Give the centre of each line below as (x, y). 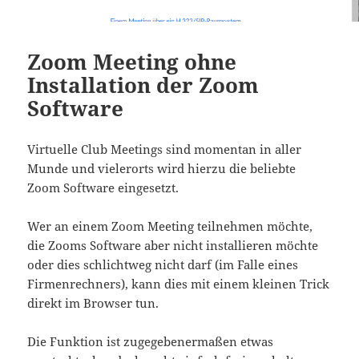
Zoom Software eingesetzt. (103, 188)
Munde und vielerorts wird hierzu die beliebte (162, 169)
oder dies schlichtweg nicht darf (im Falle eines (163, 265)
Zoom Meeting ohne (132, 62)
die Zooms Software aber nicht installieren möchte (173, 246)
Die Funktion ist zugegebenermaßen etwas (151, 342)
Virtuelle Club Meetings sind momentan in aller (165, 149)
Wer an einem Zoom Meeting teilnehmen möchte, (170, 226)
